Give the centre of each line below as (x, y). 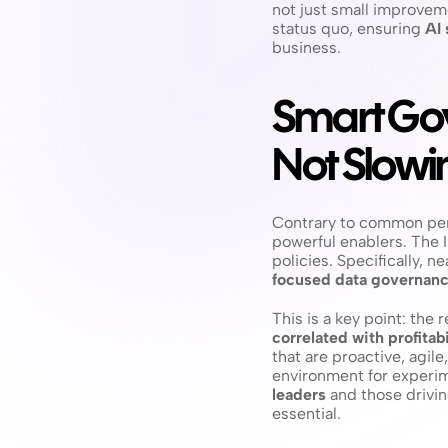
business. (306, 47)
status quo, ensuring (348, 28)
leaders (299, 394)
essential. (306, 413)
